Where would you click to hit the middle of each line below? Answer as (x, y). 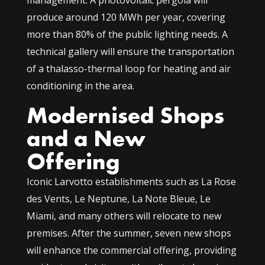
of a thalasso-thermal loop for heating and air (128, 69)
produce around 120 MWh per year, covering (126, 17)
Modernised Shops (125, 116)
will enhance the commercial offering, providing (131, 251)
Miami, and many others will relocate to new (124, 216)
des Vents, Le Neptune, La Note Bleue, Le (118, 199)
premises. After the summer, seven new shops (129, 233)
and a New (86, 139)
